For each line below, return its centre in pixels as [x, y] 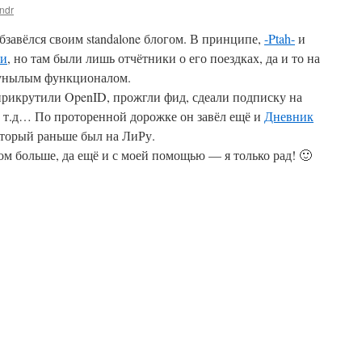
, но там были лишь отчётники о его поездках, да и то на [164, 58]
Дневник [289, 116]
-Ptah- [280, 38]
